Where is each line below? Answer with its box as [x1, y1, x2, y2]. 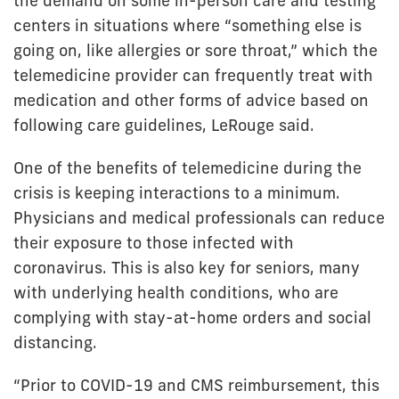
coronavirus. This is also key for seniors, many [13, 257, 360, 278]
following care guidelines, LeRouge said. [13, 115, 314, 135]
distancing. [13, 332, 97, 353]
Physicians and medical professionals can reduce [13, 208, 385, 228]
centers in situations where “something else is [13, 15, 362, 36]
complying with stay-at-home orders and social [13, 307, 371, 328]
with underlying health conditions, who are [13, 282, 338, 303]
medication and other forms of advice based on [13, 90, 369, 110]
